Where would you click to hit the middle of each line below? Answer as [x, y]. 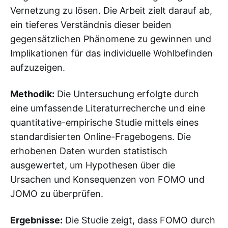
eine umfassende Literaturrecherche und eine [108, 108]
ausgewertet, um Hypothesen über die [93, 165]
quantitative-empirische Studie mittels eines [104, 122]
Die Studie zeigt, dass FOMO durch [139, 220]
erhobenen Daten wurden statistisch [89, 151]
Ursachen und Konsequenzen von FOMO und [107, 179]
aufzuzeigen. [38, 67]
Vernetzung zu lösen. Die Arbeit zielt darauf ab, [111, 10]
